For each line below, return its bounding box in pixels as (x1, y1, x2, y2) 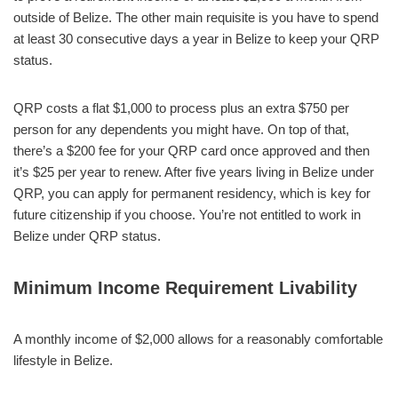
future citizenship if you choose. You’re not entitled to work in (13, 206, 361, 222)
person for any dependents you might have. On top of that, (13, 121, 349, 137)
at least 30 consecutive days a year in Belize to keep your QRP (13, 30, 379, 46)
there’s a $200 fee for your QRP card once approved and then (13, 142, 370, 158)
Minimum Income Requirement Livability (13, 277, 357, 298)
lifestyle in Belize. (13, 352, 113, 368)
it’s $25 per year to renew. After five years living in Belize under (13, 163, 374, 179)
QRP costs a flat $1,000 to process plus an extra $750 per (13, 99, 349, 115)
